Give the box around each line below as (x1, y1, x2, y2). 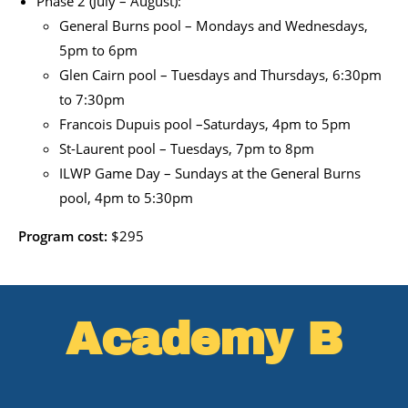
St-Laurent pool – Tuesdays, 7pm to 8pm (59, 139, 314, 158)
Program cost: (18, 227, 111, 246)
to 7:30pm (59, 90, 125, 109)
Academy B (66, 314, 342, 365)
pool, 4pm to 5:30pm (59, 189, 193, 208)
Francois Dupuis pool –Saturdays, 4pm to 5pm (59, 115, 351, 134)
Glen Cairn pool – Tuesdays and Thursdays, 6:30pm (59, 66, 382, 85)
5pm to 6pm (59, 41, 138, 60)
